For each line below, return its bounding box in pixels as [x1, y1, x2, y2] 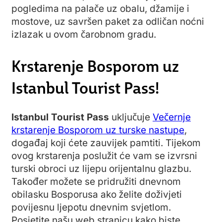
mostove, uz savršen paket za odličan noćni [11, 16, 204, 28]
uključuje [109, 111, 153, 123]
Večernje [153, 111, 191, 123]
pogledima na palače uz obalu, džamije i [11, 3, 189, 15]
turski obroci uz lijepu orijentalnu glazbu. [11, 163, 191, 175]
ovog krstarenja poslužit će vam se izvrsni [11, 150, 197, 162]
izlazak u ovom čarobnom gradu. [11, 29, 156, 41]
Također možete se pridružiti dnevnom [11, 176, 181, 188]
